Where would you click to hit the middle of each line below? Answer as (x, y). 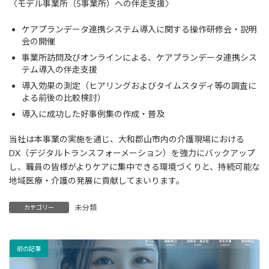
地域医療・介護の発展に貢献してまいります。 (97, 181)
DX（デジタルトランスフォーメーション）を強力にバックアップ (132, 153)
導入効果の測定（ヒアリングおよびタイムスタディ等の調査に (139, 86)
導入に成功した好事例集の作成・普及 (93, 114)
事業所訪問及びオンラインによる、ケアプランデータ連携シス (139, 58)
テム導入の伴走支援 (59, 70)
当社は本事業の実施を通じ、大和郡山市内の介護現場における (127, 139)
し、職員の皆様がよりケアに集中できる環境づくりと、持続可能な (134, 167)
